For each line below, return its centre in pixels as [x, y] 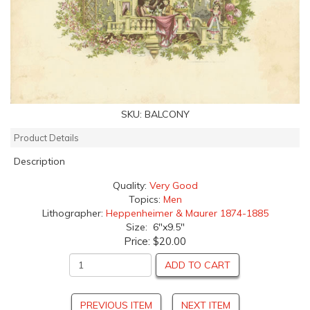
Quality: [131, 185]
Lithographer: [74, 213]
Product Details [46, 137]
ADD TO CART [198, 265]
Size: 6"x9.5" [155, 227]
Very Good [173, 185]
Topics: [146, 199]
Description [39, 161]
